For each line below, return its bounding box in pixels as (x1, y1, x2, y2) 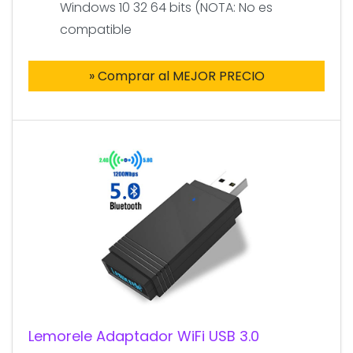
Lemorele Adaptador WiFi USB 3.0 (28, 325, 259, 346)
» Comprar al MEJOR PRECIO (88, 66, 265, 85)
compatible (60, 20, 132, 39)
